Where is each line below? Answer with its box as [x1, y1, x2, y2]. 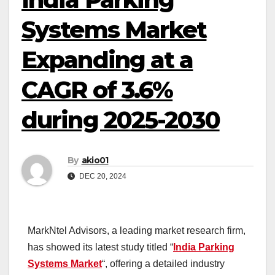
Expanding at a [21, 45, 193, 74]
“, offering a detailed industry [102, 258, 225, 269]
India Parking [173, 242, 234, 253]
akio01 [81, 155, 109, 166]
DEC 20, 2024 [77, 172, 126, 181]
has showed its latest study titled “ [28, 242, 173, 253]
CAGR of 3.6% [21, 76, 173, 104]
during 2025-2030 [21, 106, 220, 134]
